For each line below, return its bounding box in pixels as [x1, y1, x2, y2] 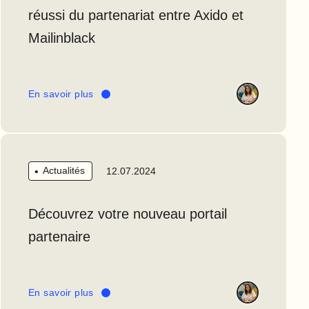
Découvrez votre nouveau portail [28, 206, 227, 222]
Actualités [43, 165, 85, 177]
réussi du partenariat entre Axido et [28, 8, 243, 23]
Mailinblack [28, 30, 95, 46]
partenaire [28, 229, 90, 245]
